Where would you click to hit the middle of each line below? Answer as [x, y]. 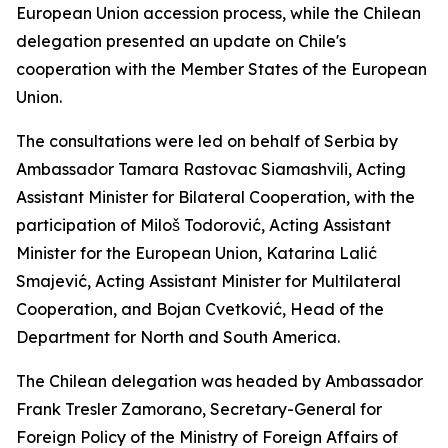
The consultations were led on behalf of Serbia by [207, 141]
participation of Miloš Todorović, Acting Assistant [203, 225]
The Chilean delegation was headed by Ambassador [219, 381]
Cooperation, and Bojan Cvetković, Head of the [200, 309]
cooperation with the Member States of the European [221, 69]
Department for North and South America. [178, 337]
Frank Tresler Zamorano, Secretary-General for [199, 409]
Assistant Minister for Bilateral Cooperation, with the [215, 197]
